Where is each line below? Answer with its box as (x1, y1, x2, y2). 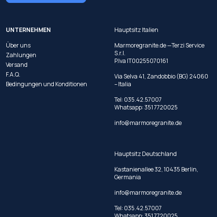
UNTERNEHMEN (6, 25, 51, 34)
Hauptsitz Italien (114, 25, 158, 34)
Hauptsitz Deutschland (114, 149, 177, 158)
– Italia (114, 79, 131, 88)
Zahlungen (6, 50, 36, 59)
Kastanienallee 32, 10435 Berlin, (114, 165, 198, 173)
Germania (114, 172, 141, 181)
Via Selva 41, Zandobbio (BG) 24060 (114, 72, 208, 80)
